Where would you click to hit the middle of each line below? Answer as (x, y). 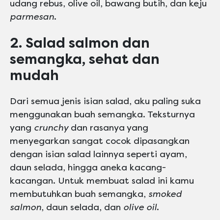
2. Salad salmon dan (80, 43)
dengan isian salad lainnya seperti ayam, (98, 154)
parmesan (32, 16)
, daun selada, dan (82, 207)
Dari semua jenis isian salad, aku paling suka (105, 101)
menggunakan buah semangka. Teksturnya (102, 115)
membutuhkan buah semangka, (79, 194)
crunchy (51, 128)
